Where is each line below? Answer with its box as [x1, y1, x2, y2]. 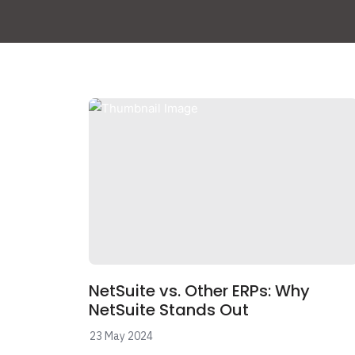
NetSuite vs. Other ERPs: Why [89, 280, 310, 302]
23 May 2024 [90, 329, 153, 343]
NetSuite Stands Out [89, 299, 249, 321]
